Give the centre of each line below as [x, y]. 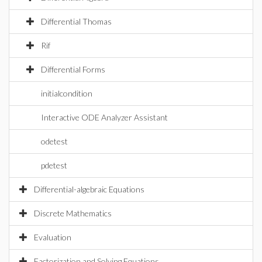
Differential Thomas [76, 21]
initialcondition [67, 93]
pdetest [54, 165]
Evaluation [53, 237]
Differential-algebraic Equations [89, 189]
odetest [54, 141]
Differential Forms [73, 69]
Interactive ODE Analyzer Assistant [104, 117]
